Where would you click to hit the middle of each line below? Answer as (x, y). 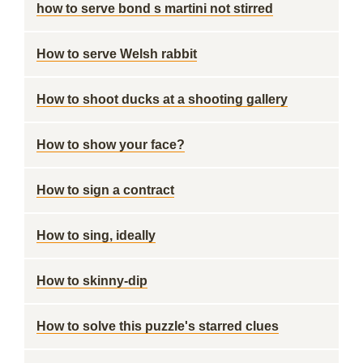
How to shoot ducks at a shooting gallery (162, 99)
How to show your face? (111, 145)
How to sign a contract (105, 190)
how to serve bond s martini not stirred (155, 9)
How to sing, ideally (96, 235)
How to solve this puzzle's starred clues (158, 326)
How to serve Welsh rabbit (117, 54)
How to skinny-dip (92, 281)
